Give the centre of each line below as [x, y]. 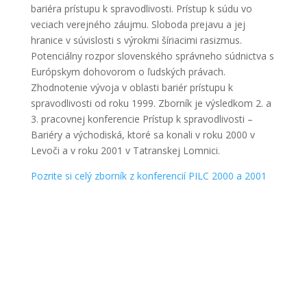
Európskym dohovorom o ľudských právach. [128, 72]
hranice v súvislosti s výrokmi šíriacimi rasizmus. [136, 40]
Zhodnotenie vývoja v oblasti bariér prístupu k [132, 87]
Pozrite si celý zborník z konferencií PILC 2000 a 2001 [148, 176]
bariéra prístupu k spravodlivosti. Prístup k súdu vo [141, 9]
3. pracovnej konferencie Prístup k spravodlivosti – [142, 119]
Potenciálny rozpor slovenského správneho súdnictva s [152, 56]
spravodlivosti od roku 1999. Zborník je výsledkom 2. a [151, 103]
